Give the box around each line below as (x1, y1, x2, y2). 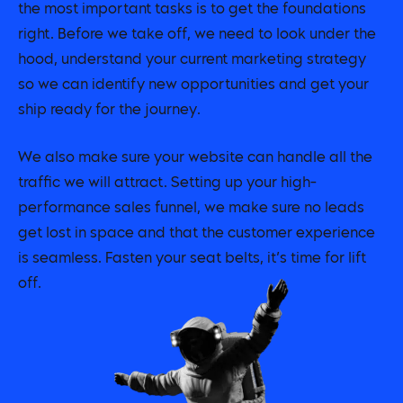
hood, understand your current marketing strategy (18, 52, 366, 67)
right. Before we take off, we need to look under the (18, 27, 376, 42)
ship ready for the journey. (18, 103, 201, 118)
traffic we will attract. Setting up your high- (18, 175, 317, 191)
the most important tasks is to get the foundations (18, 2, 366, 17)
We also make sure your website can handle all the (18, 150, 372, 166)
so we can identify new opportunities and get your (18, 77, 369, 93)
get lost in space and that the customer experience (18, 226, 375, 241)
